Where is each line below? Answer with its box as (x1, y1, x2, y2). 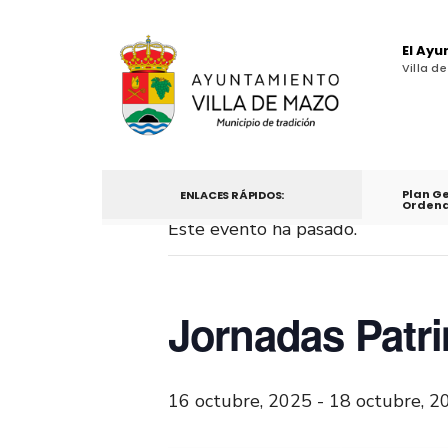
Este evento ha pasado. (168, 216, 357, 241)
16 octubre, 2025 (168, 388, 312, 413)
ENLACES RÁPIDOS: (179, 186, 285, 203)
